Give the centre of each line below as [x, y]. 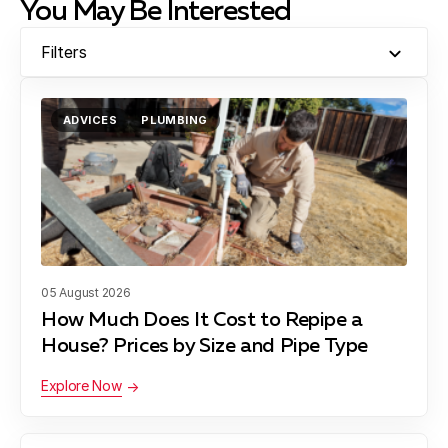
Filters [64, 52]
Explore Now [81, 386]
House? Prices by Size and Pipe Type [205, 346]
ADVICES [90, 120]
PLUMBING [174, 120]
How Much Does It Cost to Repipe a [202, 320]
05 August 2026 [86, 293]
